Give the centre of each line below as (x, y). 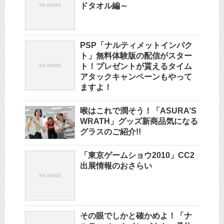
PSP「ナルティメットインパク (136, 45)
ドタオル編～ (104, 6)
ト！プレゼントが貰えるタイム (136, 66)
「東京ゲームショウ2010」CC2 (137, 155)
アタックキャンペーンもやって (136, 77)
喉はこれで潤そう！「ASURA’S (138, 111)
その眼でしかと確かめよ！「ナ (136, 216)
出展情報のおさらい (116, 166)
